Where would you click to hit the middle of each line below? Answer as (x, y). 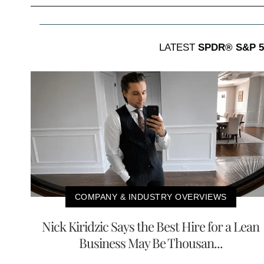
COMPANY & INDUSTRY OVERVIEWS (151, 197)
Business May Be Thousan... (151, 243)
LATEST (179, 47)
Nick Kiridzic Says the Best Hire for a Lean (151, 226)
